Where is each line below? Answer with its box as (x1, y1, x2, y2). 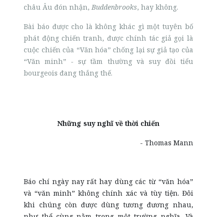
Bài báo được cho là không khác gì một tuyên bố (24, 22, 193, 31)
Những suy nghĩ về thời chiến (57, 119, 160, 128)
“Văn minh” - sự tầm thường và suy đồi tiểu (24, 57, 193, 66)
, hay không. (137, 2, 179, 12)
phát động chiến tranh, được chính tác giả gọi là (24, 33, 193, 43)
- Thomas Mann (139, 138, 193, 147)
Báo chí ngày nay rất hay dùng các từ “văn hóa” (24, 177, 193, 186)
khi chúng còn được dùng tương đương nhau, (24, 200, 193, 209)
